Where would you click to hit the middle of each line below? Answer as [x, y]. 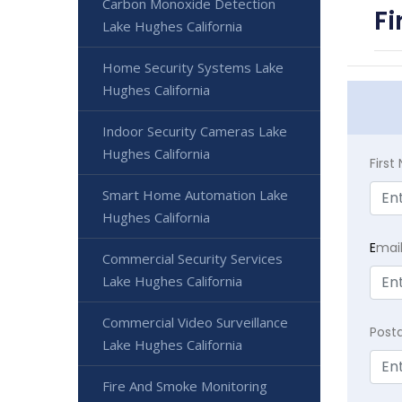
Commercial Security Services [192, 258]
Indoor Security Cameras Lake [195, 131]
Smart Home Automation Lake [195, 194]
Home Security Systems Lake [193, 67]
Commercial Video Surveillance [195, 322]
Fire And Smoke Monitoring [185, 385]
